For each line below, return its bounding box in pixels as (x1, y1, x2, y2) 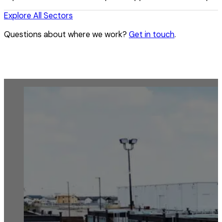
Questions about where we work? (4, 29, 129, 40)
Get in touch (129, 29, 174, 40)
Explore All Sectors (4, 10, 73, 21)
